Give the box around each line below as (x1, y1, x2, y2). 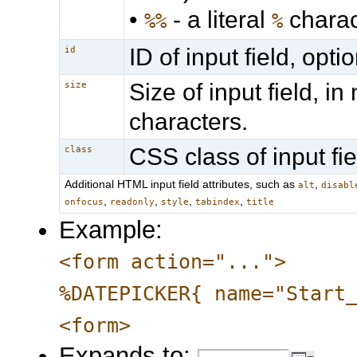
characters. (129, 108, 249, 135)
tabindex (195, 196, 241, 207)
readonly (110, 196, 155, 207)
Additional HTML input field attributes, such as (65, 178, 299, 190)
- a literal (167, 6, 273, 33)
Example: (59, 215, 163, 244)
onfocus (65, 196, 104, 207)
